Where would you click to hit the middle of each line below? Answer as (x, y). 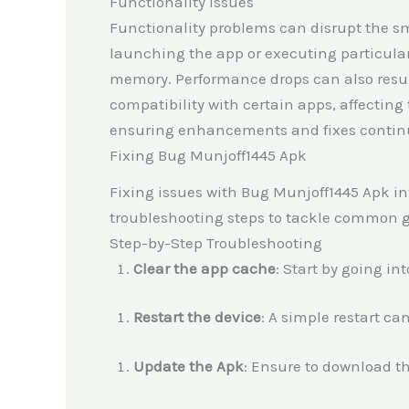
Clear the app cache (204, 268)
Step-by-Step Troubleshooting (216, 242)
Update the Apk (188, 366)
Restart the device (197, 317)
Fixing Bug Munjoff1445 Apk (208, 155)
